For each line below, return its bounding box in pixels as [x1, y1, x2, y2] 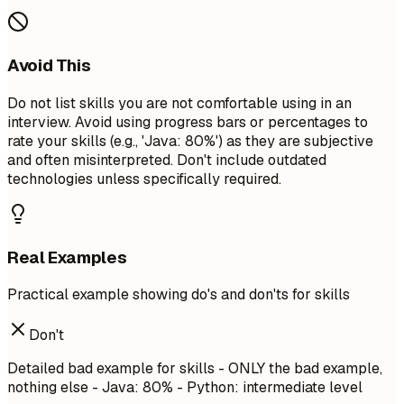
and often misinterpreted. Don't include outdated [7, 150, 326, 170]
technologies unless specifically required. [7, 169, 281, 188]
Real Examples [7, 245, 127, 269]
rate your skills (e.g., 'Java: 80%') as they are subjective [7, 131, 373, 151]
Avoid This [7, 54, 91, 78]
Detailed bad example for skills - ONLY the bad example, [7, 359, 382, 379]
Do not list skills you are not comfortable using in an [7, 93, 352, 113]
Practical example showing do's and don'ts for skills [7, 285, 350, 305]
